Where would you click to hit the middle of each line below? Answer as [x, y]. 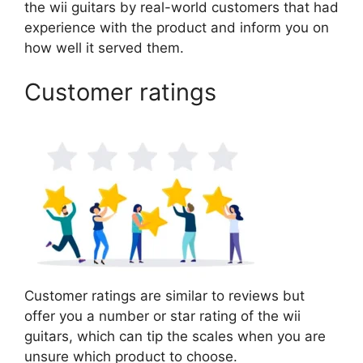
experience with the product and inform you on [177, 27]
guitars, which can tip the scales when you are [175, 336]
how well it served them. [104, 47]
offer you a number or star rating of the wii [162, 316]
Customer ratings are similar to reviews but [164, 295]
